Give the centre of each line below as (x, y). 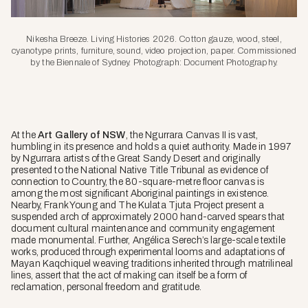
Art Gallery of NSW (81, 135)
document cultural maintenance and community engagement (143, 228)
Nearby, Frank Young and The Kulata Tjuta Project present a (138, 205)
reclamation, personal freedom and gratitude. (107, 287)
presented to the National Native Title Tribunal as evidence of (140, 170)
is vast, (242, 135)
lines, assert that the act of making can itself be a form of (129, 275)
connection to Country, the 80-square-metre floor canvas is (138, 181)
